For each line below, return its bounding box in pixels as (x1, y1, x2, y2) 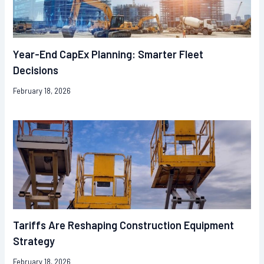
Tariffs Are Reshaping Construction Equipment (13, 219, 235, 232)
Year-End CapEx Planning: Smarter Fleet (13, 48, 204, 61)
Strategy (13, 235, 55, 248)
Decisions (13, 64, 59, 77)
